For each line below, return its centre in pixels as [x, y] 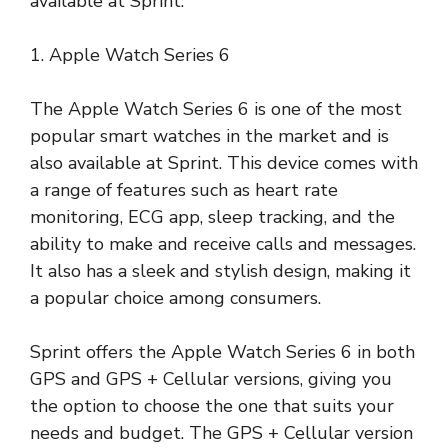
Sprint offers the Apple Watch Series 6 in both [222, 351]
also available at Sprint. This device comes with [224, 162]
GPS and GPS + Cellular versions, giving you [211, 378]
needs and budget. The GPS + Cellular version [221, 432]
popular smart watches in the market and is [209, 135]
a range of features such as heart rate [184, 189]
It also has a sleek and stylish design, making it [220, 270]
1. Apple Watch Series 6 [130, 54]
